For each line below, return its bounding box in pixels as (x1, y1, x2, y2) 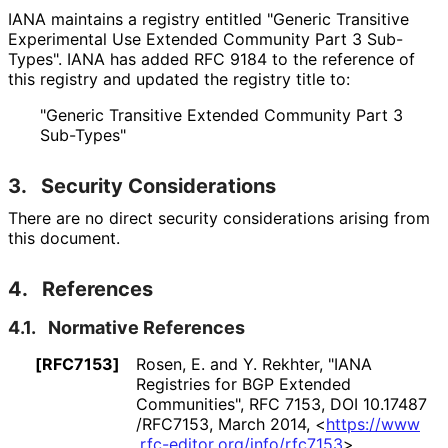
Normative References (48, 316, 245, 338)
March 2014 (218, 413, 306, 434)
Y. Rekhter (243, 353, 319, 374)
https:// (326, 413, 381, 434)
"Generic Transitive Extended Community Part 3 (40, 104, 403, 125)
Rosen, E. (136, 353, 205, 374)
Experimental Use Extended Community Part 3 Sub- (8, 28, 403, 49)
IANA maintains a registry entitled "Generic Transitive (8, 8, 409, 29)
